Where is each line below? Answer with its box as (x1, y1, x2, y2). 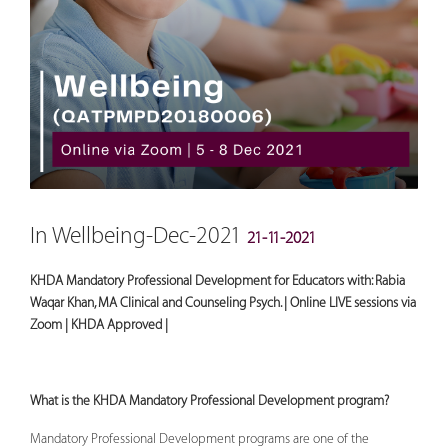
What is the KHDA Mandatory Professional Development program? (30, 393, 389, 408)
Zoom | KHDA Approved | (30, 317, 168, 332)
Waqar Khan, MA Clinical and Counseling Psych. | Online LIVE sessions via (30, 295, 416, 310)
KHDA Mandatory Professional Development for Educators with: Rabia (30, 273, 405, 288)
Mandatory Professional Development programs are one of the (30, 431, 369, 446)
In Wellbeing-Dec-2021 (30, 223, 247, 249)
